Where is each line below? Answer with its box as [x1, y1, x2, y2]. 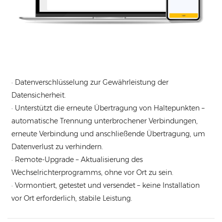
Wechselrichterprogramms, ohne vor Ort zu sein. [11, 168, 174, 177]
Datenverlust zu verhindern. [11, 142, 104, 152]
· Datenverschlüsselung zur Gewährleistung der [11, 78, 169, 87]
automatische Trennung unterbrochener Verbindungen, [11, 116, 198, 126]
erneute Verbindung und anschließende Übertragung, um [11, 129, 206, 139]
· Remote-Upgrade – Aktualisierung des [11, 155, 143, 165]
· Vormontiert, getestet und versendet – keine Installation [11, 181, 200, 190]
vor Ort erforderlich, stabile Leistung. [11, 194, 133, 203]
